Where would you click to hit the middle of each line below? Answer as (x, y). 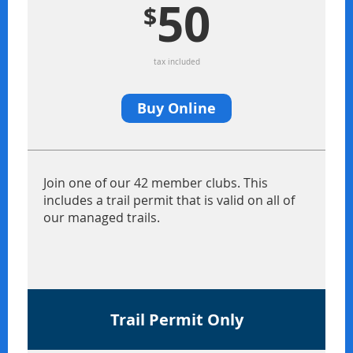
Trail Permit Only (176, 319)
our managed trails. (102, 217)
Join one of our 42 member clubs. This (156, 182)
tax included (176, 61)
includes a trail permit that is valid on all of (169, 200)
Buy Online (176, 108)
